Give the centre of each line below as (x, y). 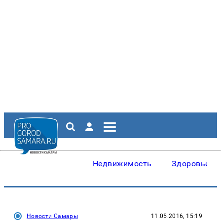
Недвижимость (122, 164)
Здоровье (190, 164)
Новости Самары (53, 216)
